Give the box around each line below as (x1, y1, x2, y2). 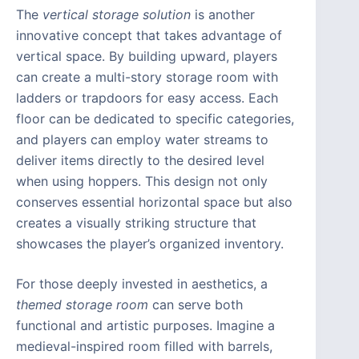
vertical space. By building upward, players (16, 48, 277, 65)
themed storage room (16, 296, 148, 313)
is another (191, 6, 255, 23)
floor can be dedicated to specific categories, (16, 111, 294, 127)
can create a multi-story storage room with (16, 69, 278, 86)
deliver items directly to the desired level (16, 152, 264, 169)
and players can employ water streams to (16, 131, 268, 148)
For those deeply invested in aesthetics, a (16, 276, 268, 292)
